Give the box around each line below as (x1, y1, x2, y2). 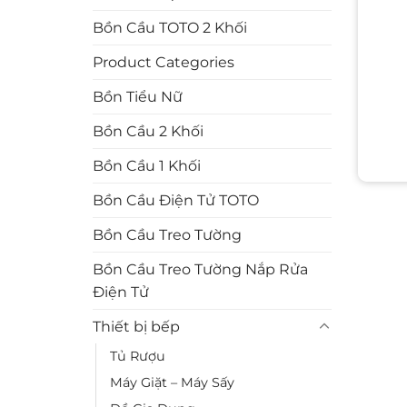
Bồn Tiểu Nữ (93, 88, 183, 105)
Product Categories (93, 54, 234, 71)
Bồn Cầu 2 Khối (93, 123, 203, 140)
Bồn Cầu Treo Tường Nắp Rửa (93, 261, 308, 278)
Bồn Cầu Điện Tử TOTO (93, 192, 259, 209)
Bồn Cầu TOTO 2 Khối (93, 19, 247, 36)
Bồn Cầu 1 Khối (93, 157, 201, 174)
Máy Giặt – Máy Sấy (110, 374, 234, 391)
